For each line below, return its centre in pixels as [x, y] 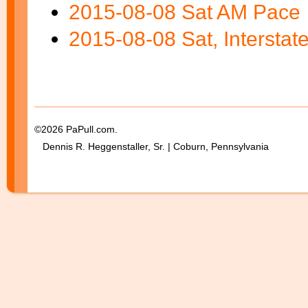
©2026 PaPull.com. [76, 129]
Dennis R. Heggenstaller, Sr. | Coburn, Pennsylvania [152, 146]
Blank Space [107, 73]
